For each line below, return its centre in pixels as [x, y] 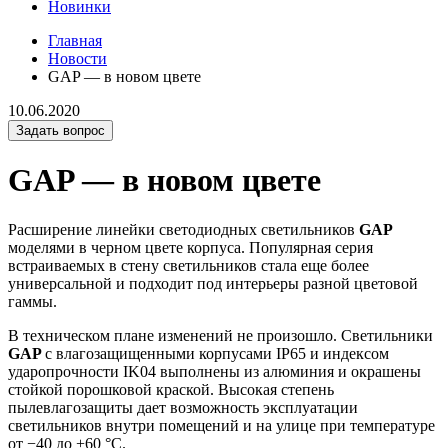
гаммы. [32, 301]
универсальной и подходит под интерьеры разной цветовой [213, 283]
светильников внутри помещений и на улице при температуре [221, 425]
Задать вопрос [60, 130]
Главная [75, 40]
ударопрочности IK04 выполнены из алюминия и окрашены [214, 371]
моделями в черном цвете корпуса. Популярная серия [190, 247]
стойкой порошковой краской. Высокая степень [171, 389]
